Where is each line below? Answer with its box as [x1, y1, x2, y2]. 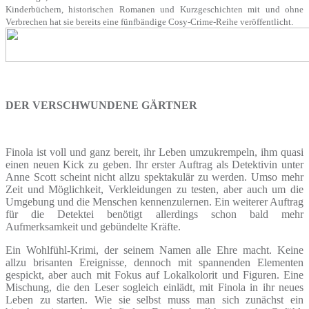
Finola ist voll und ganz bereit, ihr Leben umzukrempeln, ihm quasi [6, 146, 303, 158]
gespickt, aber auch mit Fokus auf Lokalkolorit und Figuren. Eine [6, 268, 303, 281]
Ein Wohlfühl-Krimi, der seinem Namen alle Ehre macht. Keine [6, 243, 303, 256]
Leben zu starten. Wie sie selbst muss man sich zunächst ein [6, 293, 303, 306]
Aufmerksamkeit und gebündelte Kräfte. [6, 220, 181, 232]
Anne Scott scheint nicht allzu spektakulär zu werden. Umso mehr [6, 170, 303, 183]
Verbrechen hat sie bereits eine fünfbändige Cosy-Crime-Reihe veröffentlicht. [6, 16, 293, 27]
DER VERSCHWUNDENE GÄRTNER [6, 99, 197, 111]
